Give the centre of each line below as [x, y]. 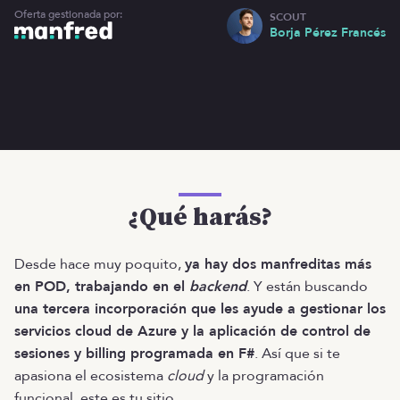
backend [218, 287]
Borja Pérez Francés [328, 32]
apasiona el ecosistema [91, 376]
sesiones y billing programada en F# [134, 354]
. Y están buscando [307, 287]
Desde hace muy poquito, [100, 264]
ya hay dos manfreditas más [278, 264]
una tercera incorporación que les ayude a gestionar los [200, 309]
